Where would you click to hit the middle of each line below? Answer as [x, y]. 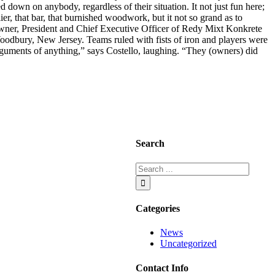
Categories [158, 209]
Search [150, 144]
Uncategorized [188, 244]
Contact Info [162, 268]
